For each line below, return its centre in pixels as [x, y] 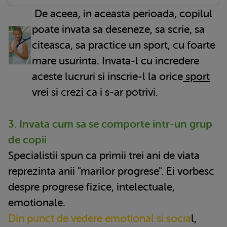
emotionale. [37, 202]
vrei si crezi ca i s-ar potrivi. [95, 92]
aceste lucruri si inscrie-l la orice [107, 76]
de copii [27, 140]
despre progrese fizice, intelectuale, [91, 187]
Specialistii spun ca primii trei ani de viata [104, 155]
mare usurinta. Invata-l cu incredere [116, 61]
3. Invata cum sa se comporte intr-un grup [110, 124]
